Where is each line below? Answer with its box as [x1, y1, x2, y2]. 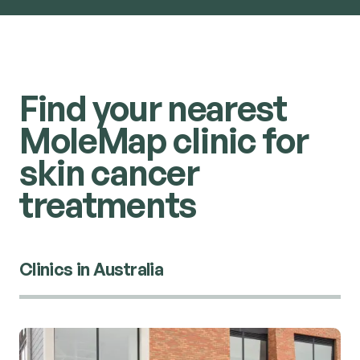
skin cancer [18, 150, 199, 194]
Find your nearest [18, 86, 287, 129]
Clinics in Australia [18, 257, 163, 280]
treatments [18, 182, 196, 226]
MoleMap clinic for [18, 118, 309, 162]
